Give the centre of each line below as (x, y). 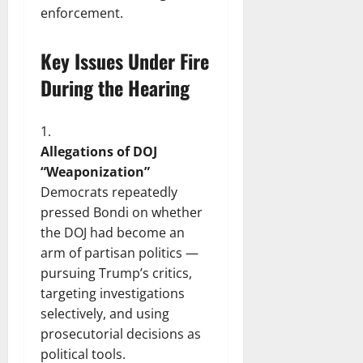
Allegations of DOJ (99, 151)
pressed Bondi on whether (122, 212)
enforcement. (83, 13)
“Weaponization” (95, 171)
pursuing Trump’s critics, (116, 273)
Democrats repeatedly (109, 192)
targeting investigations (113, 293)
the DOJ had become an (113, 232)
